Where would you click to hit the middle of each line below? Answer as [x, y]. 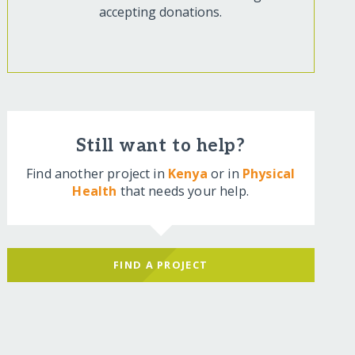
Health [95, 191]
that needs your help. [183, 191]
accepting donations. [161, 12]
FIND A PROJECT [161, 265]
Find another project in [97, 174]
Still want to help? [160, 147]
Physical [269, 174]
